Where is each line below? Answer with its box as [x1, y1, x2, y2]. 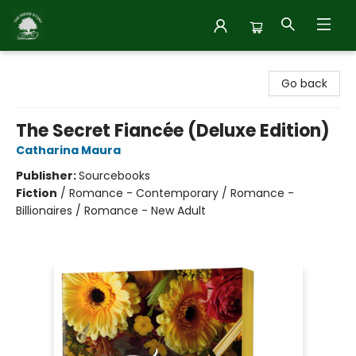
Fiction [16, 185, 57, 201]
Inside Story [12, 58, 75, 74]
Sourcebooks [79, 168, 150, 184]
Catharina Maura [16, 142, 121, 158]
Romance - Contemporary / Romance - [69, 185, 294, 201]
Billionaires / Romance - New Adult [16, 203, 206, 219]
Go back [281, 75, 327, 91]
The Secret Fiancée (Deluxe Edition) [16, 118, 330, 143]
